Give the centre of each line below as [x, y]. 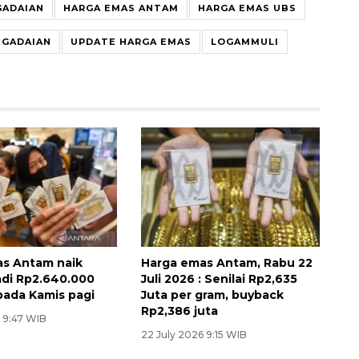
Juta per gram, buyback [212, 294]
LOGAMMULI [245, 41]
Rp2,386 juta [179, 311]
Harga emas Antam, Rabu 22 [226, 262]
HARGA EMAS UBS [247, 8]
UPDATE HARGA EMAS [131, 41]
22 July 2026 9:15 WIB [194, 334]
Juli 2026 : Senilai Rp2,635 [219, 278]
